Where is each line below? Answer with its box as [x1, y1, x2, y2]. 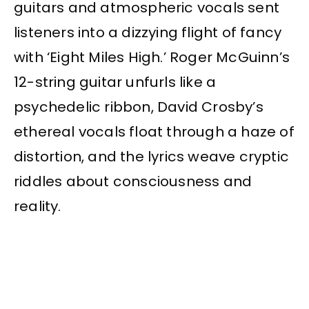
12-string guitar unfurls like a [14, 72, 217, 92]
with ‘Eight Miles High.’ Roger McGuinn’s [14, 48, 290, 68]
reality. [14, 197, 61, 217]
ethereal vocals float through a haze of [14, 122, 295, 142]
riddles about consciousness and [14, 172, 252, 192]
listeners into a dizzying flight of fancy [14, 23, 282, 43]
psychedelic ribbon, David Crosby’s [14, 97, 263, 117]
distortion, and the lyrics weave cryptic [14, 147, 290, 167]
